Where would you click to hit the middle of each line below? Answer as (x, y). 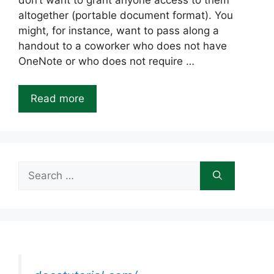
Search (35, 168)
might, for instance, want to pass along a (119, 31)
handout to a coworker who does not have (123, 46)
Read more (57, 98)
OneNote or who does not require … (106, 61)
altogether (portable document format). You (126, 16)
